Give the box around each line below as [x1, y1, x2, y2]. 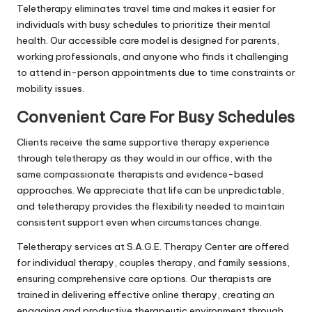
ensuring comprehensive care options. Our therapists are [17, 272, 272, 285]
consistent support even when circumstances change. [17, 215, 262, 228]
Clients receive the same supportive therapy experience [17, 135, 270, 148]
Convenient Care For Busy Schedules [17, 107, 295, 127]
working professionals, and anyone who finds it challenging [17, 49, 288, 63]
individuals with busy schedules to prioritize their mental [17, 17, 270, 31]
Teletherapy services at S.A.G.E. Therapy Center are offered [17, 240, 289, 253]
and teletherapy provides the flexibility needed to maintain [17, 199, 285, 212]
